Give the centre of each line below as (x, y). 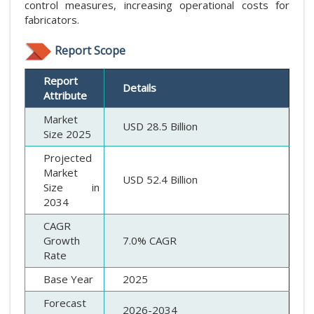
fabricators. (52, 19)
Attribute (65, 95)
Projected (68, 157)
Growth (62, 240)
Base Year (68, 279)
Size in (71, 187)
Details (139, 87)
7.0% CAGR (150, 240)
